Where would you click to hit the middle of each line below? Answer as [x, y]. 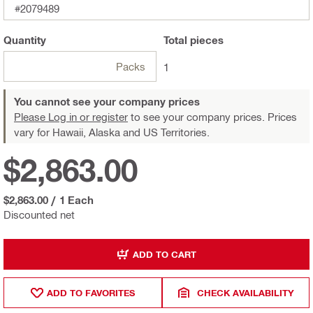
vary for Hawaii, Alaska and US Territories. [112, 132]
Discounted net [39, 215]
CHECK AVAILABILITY [246, 292]
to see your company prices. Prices [212, 117]
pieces [205, 40]
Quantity [25, 40]
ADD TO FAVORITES [91, 292]
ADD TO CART [165, 254]
